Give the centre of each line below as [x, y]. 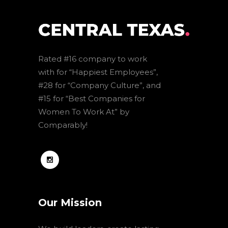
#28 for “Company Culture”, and [99, 85]
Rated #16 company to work [93, 59]
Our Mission [70, 203]
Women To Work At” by [84, 112]
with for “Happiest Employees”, [98, 72]
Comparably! [63, 125]
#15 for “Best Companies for [92, 99]
